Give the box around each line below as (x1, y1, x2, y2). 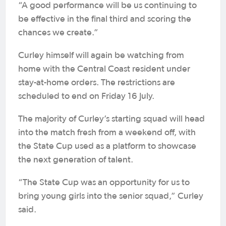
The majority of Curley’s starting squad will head (18, 115, 205, 124)
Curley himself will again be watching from (18, 51, 184, 60)
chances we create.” (18, 28, 98, 37)
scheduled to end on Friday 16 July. (18, 92, 154, 101)
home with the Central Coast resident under (18, 65, 190, 74)
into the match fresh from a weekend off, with (18, 128, 196, 137)
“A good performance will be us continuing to (18, 1, 197, 10)
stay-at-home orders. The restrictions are (18, 78, 175, 87)
